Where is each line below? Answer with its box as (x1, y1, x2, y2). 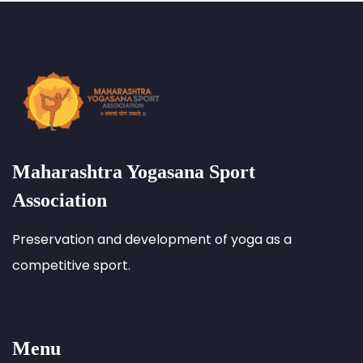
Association (12, 190, 107, 211)
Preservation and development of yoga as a (12, 230, 292, 249)
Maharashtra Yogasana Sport (12, 161, 255, 182)
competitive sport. (12, 256, 130, 275)
